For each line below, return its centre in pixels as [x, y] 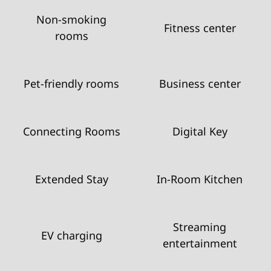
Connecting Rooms [71, 131]
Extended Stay [71, 179]
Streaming [200, 227]
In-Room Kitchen [200, 179]
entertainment [200, 243]
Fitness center [200, 28]
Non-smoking [71, 19]
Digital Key [200, 131]
